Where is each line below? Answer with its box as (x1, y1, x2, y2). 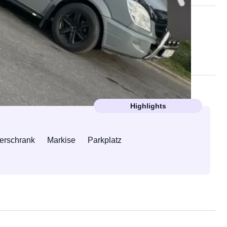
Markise (47, 136, 75, 144)
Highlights (130, 102, 166, 110)
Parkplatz (87, 136, 122, 144)
